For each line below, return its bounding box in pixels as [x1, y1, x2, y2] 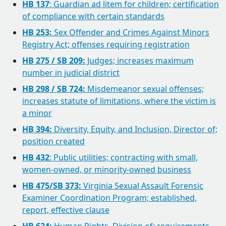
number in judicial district [22, 67, 120, 78]
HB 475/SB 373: [22, 180, 81, 191]
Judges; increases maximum [85, 55, 194, 66]
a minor [22, 107, 52, 119]
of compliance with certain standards [22, 11, 164, 22]
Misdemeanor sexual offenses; [85, 83, 204, 94]
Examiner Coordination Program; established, [22, 192, 197, 203]
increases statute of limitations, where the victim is [22, 95, 216, 106]
